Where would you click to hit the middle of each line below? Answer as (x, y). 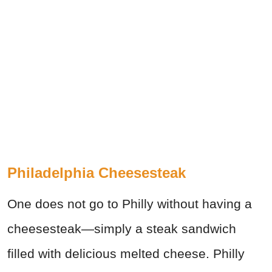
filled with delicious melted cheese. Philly (126, 253)
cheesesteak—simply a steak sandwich (122, 228)
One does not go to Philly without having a (130, 203)
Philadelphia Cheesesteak (97, 172)
